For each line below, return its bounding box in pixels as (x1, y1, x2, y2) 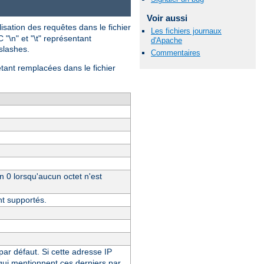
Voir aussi (146, 13, 187, 24)
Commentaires (151, 48, 200, 57)
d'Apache (151, 35, 182, 45)
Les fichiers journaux (151, 26, 222, 35)
